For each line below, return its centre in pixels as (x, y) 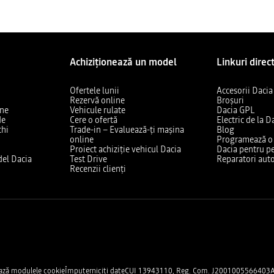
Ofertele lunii (94, 91)
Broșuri (231, 100)
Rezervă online (97, 100)
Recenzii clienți (98, 169)
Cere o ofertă (93, 120)
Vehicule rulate (97, 110)
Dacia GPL (236, 110)
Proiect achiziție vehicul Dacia (125, 149)
